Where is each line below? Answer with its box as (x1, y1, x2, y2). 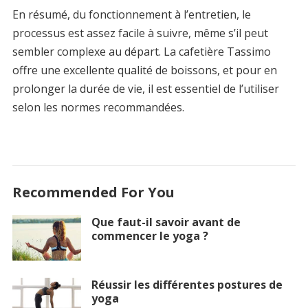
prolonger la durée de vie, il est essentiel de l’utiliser (12, 80, 279, 96)
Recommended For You (12, 182, 175, 201)
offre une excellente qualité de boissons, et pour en (12, 62, 277, 78)
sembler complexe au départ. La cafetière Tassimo (12, 43, 271, 59)
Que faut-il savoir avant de (91, 214, 241, 230)
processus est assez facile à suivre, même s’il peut (12, 25, 268, 41)
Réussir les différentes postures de (91, 277, 283, 293)
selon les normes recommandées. (12, 99, 184, 115)
